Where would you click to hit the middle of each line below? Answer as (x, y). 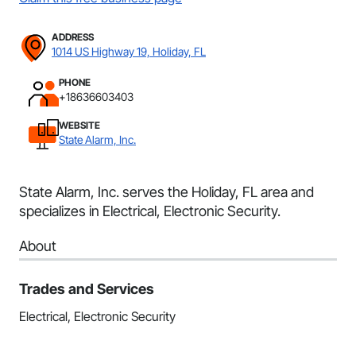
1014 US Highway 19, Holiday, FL (129, 51)
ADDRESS (73, 37)
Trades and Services (87, 289)
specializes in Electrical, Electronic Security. (150, 211)
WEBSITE (79, 125)
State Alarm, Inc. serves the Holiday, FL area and (166, 192)
